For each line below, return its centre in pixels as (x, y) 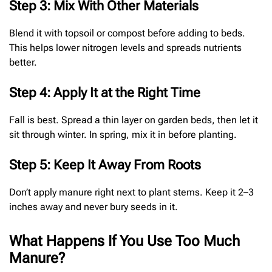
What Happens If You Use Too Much (124, 241)
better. (23, 62)
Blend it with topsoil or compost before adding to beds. (127, 33)
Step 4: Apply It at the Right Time (105, 92)
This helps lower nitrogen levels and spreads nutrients (125, 47)
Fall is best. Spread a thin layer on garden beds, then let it (134, 120)
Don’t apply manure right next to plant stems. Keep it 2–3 (131, 192)
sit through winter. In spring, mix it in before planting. (123, 134)
